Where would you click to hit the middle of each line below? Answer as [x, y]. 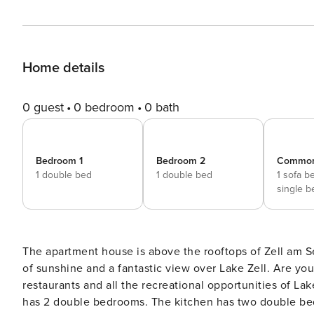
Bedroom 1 [59, 161]
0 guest [43, 107]
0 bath [162, 107]
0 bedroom [104, 107]
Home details [63, 68]
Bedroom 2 [181, 161]
